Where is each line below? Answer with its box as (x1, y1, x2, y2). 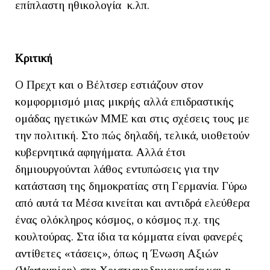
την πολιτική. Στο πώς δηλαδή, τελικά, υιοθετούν (15, 128, 250, 142)
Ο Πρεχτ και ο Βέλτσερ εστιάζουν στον (15, 78, 203, 91)
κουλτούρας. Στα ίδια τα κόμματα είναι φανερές (15, 230, 243, 243)
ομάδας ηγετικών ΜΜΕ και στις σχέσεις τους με (15, 111, 250, 125)
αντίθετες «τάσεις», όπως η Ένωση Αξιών (15, 246, 218, 260)
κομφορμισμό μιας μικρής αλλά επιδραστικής (15, 95, 234, 108)
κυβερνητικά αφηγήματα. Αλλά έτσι (15, 145, 186, 159)
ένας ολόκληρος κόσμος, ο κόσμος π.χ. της (15, 213, 220, 226)
